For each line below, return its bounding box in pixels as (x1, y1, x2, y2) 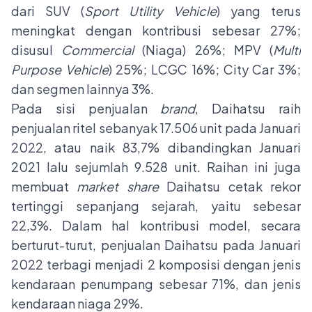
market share (77, 178, 159, 194)
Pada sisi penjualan (11, 100, 161, 116)
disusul (11, 41, 62, 58)
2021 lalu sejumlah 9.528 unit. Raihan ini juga (11, 158, 301, 175)
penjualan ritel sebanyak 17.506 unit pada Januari (11, 119, 301, 136)
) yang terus (217, 2, 301, 19)
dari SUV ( (11, 2, 84, 19)
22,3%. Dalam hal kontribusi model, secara (11, 217, 301, 233)
